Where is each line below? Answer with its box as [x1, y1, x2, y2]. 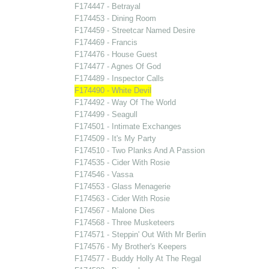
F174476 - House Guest [74, 50, 157, 59]
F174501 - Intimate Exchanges [74, 122, 181, 131]
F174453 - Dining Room [74, 14, 156, 23]
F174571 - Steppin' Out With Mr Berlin [74, 230, 206, 239]
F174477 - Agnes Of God [74, 62, 161, 71]
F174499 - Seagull [74, 110, 138, 119]
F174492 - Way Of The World [74, 98, 176, 107]
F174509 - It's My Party [74, 134, 156, 143]
